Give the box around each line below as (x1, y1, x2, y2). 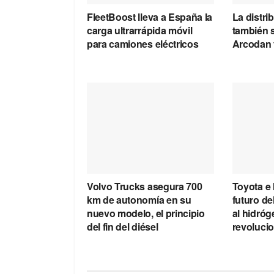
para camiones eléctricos (87, 37, 199, 51)
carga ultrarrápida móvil (87, 23, 193, 38)
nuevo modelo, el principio (87, 206, 205, 220)
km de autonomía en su (87, 192, 191, 207)
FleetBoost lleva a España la (87, 10, 213, 24)
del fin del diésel (87, 219, 158, 234)
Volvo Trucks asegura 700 (87, 179, 202, 193)
